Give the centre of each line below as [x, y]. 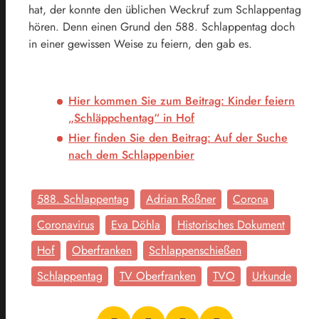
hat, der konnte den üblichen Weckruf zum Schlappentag [165, 10]
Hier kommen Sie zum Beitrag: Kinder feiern [182, 101]
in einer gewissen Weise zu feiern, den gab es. [140, 44]
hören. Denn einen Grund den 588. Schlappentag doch [162, 27]
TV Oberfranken [158, 276]
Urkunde [272, 276]
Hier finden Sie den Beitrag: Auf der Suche [178, 138]
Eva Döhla [136, 225]
